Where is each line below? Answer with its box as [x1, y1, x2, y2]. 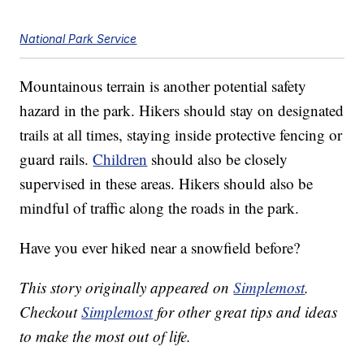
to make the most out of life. [19, 326, 192, 347]
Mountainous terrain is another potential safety [19, 76, 307, 97]
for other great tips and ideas [153, 301, 338, 323]
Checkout [19, 301, 82, 323]
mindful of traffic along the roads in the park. [19, 197, 300, 219]
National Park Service [19, 32, 137, 46]
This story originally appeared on [19, 277, 234, 298]
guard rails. [19, 149, 93, 170]
